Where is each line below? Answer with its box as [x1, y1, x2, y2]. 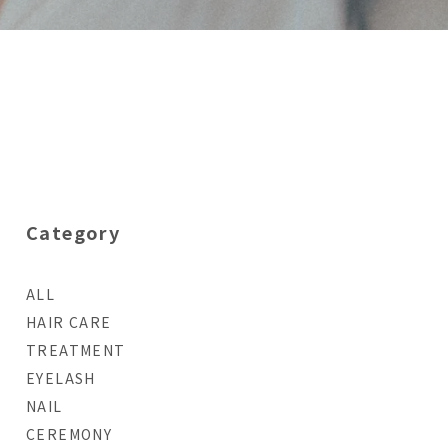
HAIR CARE [26, 312, 112, 332]
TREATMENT [26, 340, 126, 360]
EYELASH [26, 368, 96, 388]
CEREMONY [26, 424, 113, 444]
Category [26, 219, 121, 245]
